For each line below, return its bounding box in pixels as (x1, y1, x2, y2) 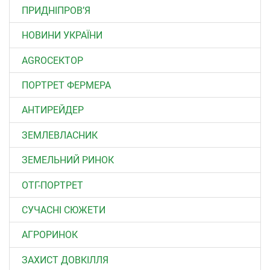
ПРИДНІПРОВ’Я (22, 4, 90, 16)
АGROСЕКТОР (22, 54, 83, 66)
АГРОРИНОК (22, 229, 78, 241)
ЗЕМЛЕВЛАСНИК (22, 129, 98, 141)
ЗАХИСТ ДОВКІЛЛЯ (22, 254, 108, 266)
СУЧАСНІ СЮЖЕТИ (22, 204, 105, 216)
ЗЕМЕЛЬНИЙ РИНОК (22, 154, 114, 166)
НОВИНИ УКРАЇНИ (22, 30, 102, 42)
